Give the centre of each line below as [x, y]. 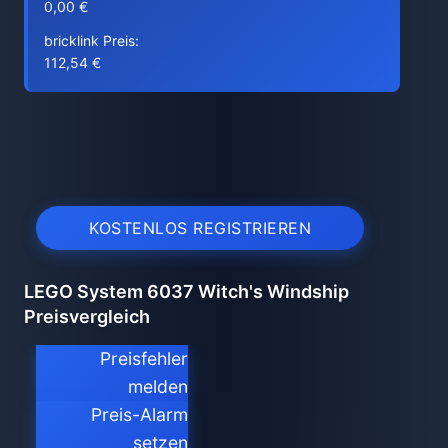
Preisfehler [144, 358]
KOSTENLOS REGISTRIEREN [200, 227]
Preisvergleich [87, 316]
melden [158, 386]
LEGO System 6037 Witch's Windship [186, 291]
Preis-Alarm [139, 414]
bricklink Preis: [91, 40]
